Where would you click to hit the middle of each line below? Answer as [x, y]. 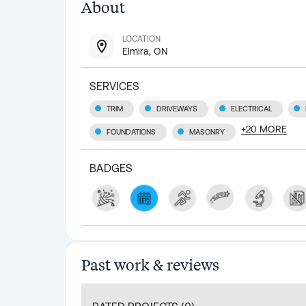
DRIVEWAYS [177, 109]
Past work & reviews [150, 265]
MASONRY [207, 132]
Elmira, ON [145, 51]
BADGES [111, 168]
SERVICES [114, 86]
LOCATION [141, 39]
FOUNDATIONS [131, 132]
